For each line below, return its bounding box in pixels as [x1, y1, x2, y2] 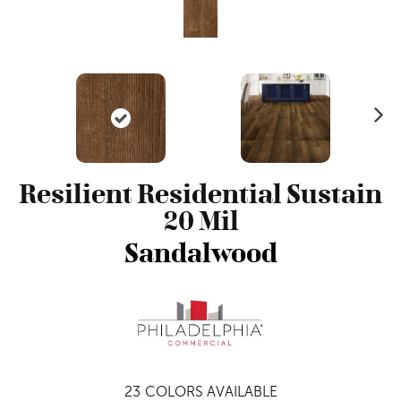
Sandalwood [124, 233, 277, 273]
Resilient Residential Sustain [19, 174, 382, 214]
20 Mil [162, 200, 239, 241]
